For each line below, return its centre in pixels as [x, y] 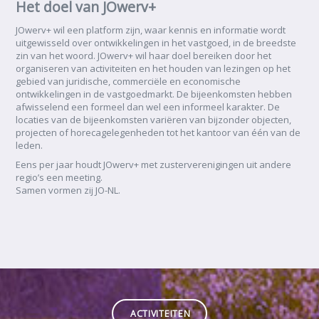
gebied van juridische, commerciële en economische [128, 82]
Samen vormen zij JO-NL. [68, 190]
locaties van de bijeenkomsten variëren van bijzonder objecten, [153, 120]
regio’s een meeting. [59, 177]
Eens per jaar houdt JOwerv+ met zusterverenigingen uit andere [153, 164]
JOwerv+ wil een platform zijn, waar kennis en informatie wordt [151, 30]
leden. [29, 146]
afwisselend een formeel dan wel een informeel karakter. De [148, 107]
